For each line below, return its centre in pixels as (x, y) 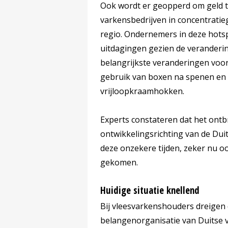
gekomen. (119, 163)
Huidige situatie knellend (150, 191)
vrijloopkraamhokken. (142, 91)
